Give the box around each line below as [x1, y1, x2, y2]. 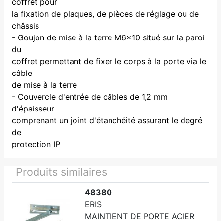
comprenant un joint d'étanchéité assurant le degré [12, 115, 202, 125]
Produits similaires [16, 165, 107, 178]
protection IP [12, 139, 60, 149]
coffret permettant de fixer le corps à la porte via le [12, 56, 206, 66]
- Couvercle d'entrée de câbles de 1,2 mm [12, 91, 168, 102]
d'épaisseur [12, 103, 54, 113]
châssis [12, 20, 39, 31]
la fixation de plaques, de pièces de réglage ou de [12, 8, 199, 19]
